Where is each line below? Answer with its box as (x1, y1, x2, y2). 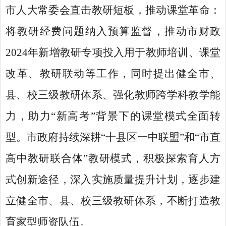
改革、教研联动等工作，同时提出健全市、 (6, 68, 220, 80)
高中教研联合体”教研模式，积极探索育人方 (6, 152, 220, 164)
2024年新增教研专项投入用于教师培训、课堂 (6, 46, 220, 59)
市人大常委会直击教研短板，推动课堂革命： (6, 4, 220, 16)
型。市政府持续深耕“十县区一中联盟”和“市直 (6, 131, 220, 143)
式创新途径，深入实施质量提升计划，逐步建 (6, 174, 220, 186)
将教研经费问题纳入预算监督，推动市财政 (6, 25, 220, 37)
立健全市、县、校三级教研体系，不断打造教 (6, 195, 220, 207)
